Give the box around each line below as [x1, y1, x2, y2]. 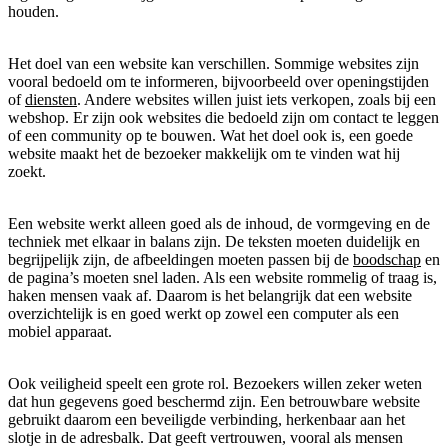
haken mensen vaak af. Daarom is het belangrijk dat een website [8, 286, 412, 304]
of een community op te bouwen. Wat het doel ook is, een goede [8, 126, 413, 144]
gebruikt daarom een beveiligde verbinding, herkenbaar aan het [8, 410, 405, 428]
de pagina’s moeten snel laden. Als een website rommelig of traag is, [8, 268, 437, 286]
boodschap [353, 250, 421, 268]
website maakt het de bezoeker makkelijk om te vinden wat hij [8, 144, 400, 162]
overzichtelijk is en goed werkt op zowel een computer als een [8, 304, 399, 322]
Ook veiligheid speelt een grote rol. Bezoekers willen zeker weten [8, 374, 422, 392]
